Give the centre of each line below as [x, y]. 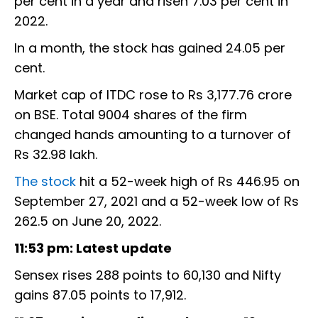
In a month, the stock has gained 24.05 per [150, 48]
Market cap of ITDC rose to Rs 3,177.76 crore [153, 95]
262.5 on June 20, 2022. [88, 221]
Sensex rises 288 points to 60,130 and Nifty [148, 275]
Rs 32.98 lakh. [56, 155]
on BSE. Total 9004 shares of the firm [131, 115]
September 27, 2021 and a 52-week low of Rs [157, 202]
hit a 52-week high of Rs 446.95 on [190, 182]
